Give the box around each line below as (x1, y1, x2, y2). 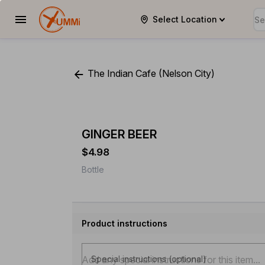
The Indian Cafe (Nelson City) (85, 67, 215, 79)
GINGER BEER (82, 127, 157, 141)
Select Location (153, 14, 217, 24)
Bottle (82, 164, 104, 174)
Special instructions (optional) (91, 253, 206, 264)
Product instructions (82, 218, 167, 228)
